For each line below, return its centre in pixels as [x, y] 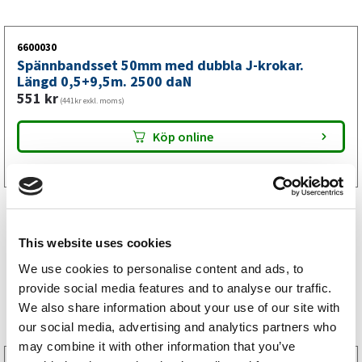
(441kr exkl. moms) [91, 101]
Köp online [183, 136]
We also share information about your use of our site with [179, 307]
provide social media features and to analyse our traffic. [175, 288]
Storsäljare [181, 303]
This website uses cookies [95, 243]
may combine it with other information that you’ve [157, 346]
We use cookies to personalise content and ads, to [161, 268]
